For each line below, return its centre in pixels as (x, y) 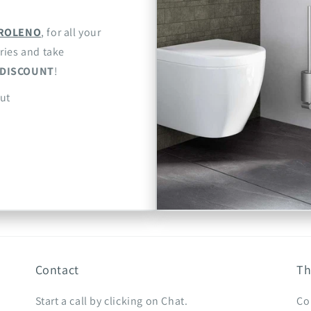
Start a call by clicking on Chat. (111, 301)
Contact (57, 270)
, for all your (71, 33)
